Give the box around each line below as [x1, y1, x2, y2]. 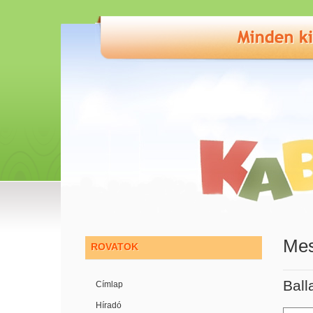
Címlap [96, 279, 123, 289]
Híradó [96, 300, 122, 310]
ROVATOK [91, 241, 138, 252]
